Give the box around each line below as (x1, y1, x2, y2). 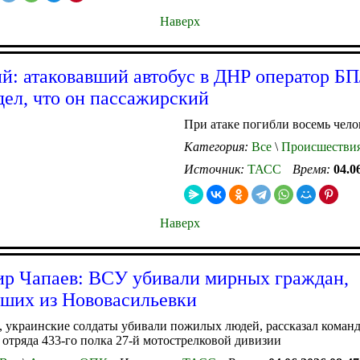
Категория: (184, 139, 252, 153)
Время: (292, 162, 333, 176)
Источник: (184, 162, 247, 176)
